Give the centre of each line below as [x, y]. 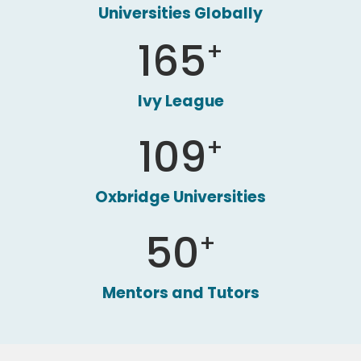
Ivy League [180, 101]
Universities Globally [180, 13]
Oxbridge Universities [180, 197]
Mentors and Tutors [180, 293]
